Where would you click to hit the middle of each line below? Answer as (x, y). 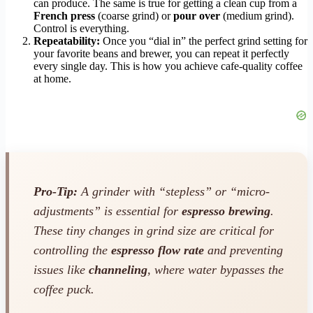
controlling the (72, 250)
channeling (118, 270)
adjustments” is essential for (108, 211)
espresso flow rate (158, 250)
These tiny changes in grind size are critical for (154, 231)
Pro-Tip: (56, 192)
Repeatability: (67, 41)
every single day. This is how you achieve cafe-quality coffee (168, 66)
